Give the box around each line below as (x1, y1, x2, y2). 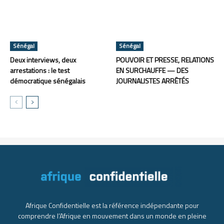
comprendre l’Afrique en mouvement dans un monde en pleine (17, 210, 206, 221)
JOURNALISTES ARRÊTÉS (115, 75, 189, 86)
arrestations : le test (10, 64, 69, 75)
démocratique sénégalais (10, 75, 85, 86)
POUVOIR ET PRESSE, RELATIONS (115, 54, 214, 65)
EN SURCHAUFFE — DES (115, 64, 188, 75)
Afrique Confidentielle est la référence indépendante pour (25, 199, 199, 210)
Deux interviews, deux (10, 54, 76, 65)
